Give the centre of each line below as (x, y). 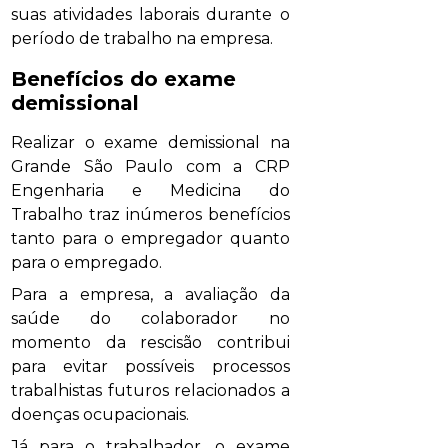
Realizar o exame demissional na (150, 143)
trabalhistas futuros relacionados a (150, 391)
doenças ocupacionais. (100, 415)
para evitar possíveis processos (150, 367)
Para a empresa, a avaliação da (150, 295)
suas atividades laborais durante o (150, 15)
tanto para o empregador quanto (150, 239)
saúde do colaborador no (150, 319)
